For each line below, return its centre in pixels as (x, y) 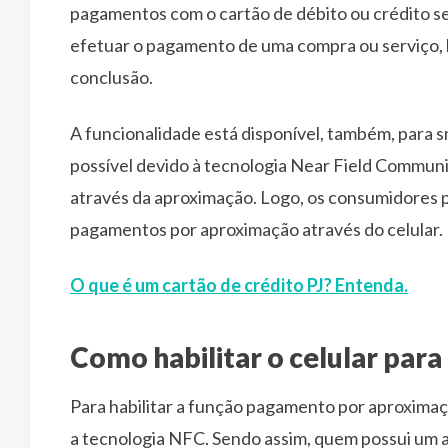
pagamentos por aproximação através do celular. (256, 229)
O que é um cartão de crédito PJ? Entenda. (239, 285)
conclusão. (111, 77)
